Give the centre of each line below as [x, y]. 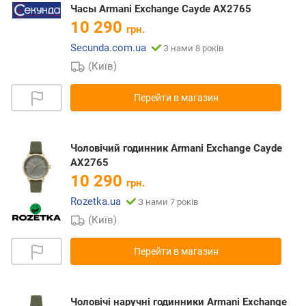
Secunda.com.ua [108, 48]
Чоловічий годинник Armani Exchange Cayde [176, 149]
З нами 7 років [168, 202]
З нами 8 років [193, 48]
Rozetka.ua [96, 202]
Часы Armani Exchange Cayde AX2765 [161, 9]
